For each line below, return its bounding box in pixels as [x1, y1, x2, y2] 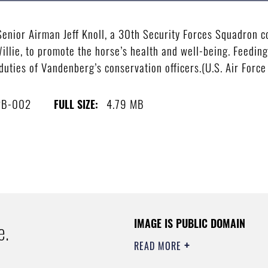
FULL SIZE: [54, 96, 99, 112]
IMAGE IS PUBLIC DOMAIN [134, 215, 245, 231]
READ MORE [134, 238, 184, 253]
